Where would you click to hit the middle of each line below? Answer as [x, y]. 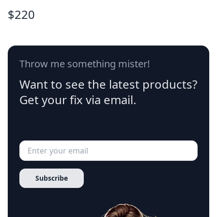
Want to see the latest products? [108, 84]
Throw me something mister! [85, 64]
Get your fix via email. [78, 100]
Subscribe [52, 178]
